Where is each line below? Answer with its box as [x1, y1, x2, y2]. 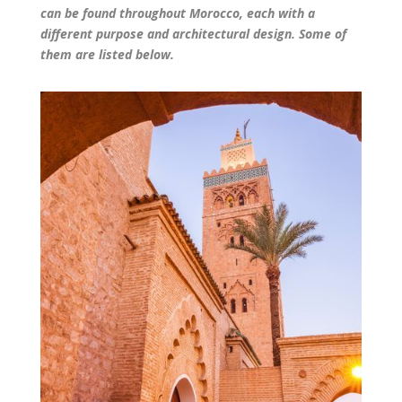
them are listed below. [39, 45, 174, 63]
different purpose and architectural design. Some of [39, 24, 346, 42]
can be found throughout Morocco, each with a [39, 4, 315, 22]
